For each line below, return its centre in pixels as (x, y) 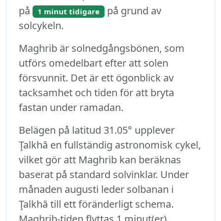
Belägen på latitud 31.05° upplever (97, 130)
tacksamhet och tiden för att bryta (96, 93)
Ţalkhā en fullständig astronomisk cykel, (110, 145)
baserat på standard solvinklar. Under (104, 175)
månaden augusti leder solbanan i (96, 189)
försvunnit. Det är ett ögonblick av (96, 78)
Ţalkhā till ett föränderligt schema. (96, 204)
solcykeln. (41, 26)
